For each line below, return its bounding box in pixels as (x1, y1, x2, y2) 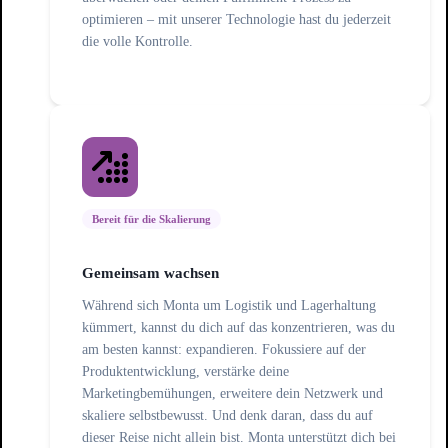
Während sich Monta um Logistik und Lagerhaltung (82, 297, 376, 314)
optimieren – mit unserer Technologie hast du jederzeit (82, 10, 391, 27)
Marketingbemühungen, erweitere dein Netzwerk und (82, 385, 383, 402)
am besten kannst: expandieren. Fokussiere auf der (82, 341, 366, 358)
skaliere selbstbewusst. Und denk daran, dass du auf (82, 407, 373, 424)
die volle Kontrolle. (82, 32, 193, 49)
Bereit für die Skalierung (92, 212, 211, 225)
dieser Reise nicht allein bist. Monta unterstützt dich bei (82, 429, 396, 446)
